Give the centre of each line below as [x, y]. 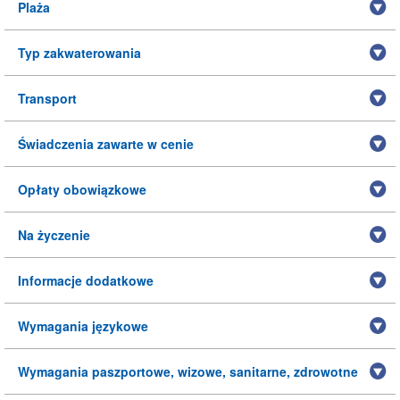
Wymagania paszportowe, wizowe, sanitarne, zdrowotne [188, 371]
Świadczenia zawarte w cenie [106, 144]
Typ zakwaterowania [79, 53]
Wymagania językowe [83, 326]
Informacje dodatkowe [86, 280]
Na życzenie [54, 235]
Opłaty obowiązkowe [82, 189]
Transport [47, 98]
